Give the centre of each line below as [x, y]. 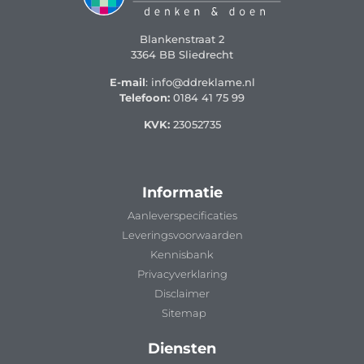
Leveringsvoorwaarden [182, 234]
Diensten [182, 348]
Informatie [182, 192]
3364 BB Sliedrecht [182, 55]
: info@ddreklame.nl [200, 82]
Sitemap [184, 312]
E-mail [127, 82]
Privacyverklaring [182, 273]
